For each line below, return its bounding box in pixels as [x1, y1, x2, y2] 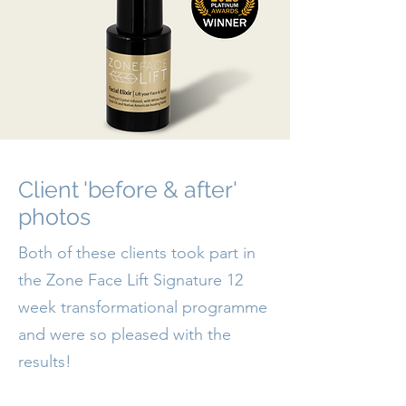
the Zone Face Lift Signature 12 [18, 270, 243, 290]
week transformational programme [18, 297, 267, 317]
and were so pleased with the [18, 324, 231, 344]
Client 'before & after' [18, 176, 237, 203]
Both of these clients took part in [18, 243, 256, 263]
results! [18, 352, 72, 372]
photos [18, 203, 91, 230]
